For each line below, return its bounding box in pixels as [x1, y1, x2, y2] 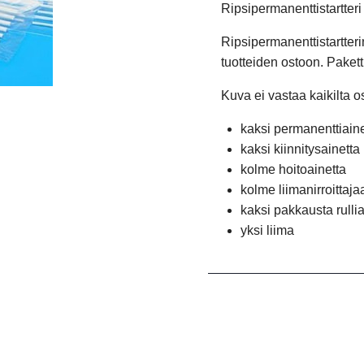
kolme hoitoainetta [240, 162, 346, 176]
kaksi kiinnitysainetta [240, 142, 360, 156]
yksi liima [240, 223, 294, 237]
